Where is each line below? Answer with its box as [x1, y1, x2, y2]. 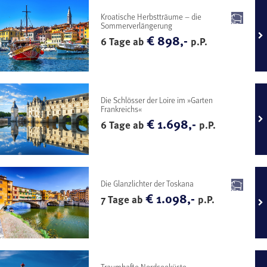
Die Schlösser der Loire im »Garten [101, 93, 213, 106]
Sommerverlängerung [101, 18, 173, 32]
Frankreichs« [101, 102, 142, 115]
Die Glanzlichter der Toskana [101, 176, 194, 190]
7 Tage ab [101, 191, 146, 207]
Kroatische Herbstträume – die [101, 10, 202, 23]
